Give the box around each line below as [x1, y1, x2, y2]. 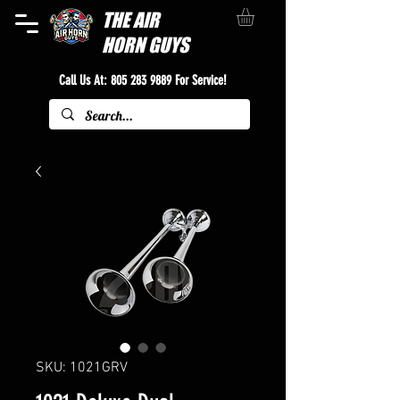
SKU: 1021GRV [36, 359, 128, 377]
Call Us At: [59, 72, 111, 88]
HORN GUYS [102, 33, 188, 57]
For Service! [171, 72, 227, 88]
